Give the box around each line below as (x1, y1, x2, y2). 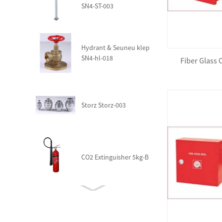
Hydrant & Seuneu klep (81, 43, 150, 52)
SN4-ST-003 (81, 1, 113, 10)
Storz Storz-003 (81, 101, 126, 110)
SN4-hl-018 (81, 54, 113, 62)
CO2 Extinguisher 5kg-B (81, 153, 149, 162)
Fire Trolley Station (75, 205, 131, 214)
